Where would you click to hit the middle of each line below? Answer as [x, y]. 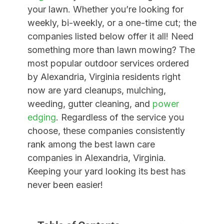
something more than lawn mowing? [103, 50]
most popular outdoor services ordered [108, 63]
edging [41, 117]
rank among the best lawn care [91, 144]
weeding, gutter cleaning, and [90, 104]
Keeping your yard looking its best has [106, 171]
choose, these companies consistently [106, 131]
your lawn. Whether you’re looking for [105, 9]
